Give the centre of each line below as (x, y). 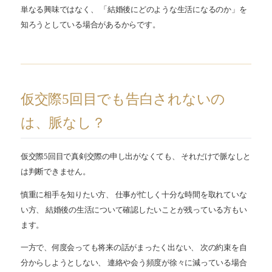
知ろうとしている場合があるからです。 (90, 25)
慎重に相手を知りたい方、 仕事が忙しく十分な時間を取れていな (134, 195)
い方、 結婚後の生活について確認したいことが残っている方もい (134, 210)
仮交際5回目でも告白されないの (123, 100)
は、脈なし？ (63, 123)
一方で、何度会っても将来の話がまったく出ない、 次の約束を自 (134, 248)
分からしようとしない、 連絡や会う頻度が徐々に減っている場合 (134, 263)
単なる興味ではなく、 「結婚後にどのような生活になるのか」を (134, 10)
